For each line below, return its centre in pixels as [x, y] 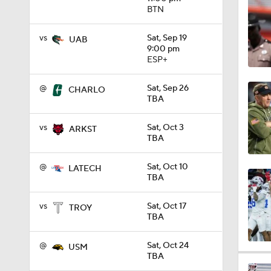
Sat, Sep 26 [168, 88]
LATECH [85, 169]
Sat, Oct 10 [168, 167]
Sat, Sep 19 [167, 38]
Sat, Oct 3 [165, 128]
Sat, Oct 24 [168, 246]
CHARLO [87, 90]
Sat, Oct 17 [167, 206]
